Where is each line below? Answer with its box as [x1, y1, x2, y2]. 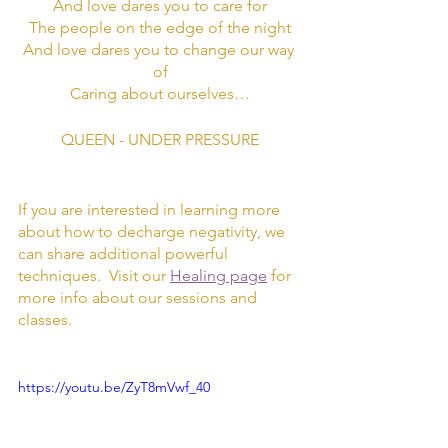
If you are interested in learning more [18, 199, 284, 219]
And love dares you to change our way [22, 39, 298, 59]
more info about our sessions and [18, 287, 261, 307]
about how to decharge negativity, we [18, 221, 289, 241]
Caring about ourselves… [70, 83, 250, 103]
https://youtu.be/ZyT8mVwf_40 [18, 377, 210, 396]
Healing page [170, 265, 267, 285]
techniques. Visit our [18, 265, 170, 285]
